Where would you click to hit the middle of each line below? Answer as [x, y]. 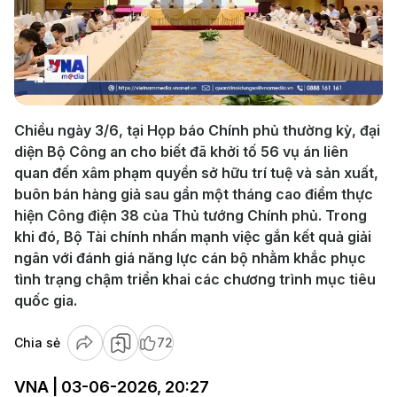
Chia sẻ [37, 343]
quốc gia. [46, 300]
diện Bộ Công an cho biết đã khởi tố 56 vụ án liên [181, 152]
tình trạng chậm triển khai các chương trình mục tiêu [195, 279]
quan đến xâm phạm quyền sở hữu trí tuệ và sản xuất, [196, 173]
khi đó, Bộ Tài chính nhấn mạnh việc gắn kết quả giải [193, 237]
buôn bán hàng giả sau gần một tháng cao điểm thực [194, 194]
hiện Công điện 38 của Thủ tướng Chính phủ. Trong [191, 215]
